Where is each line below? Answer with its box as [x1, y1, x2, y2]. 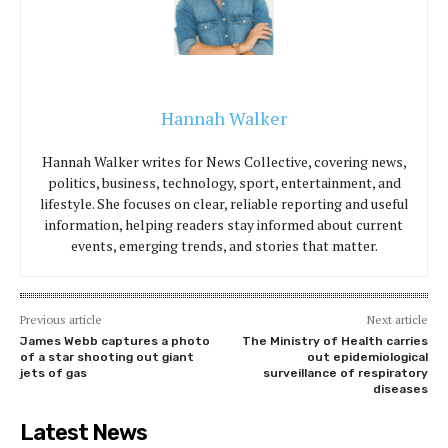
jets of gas [20, 366, 87, 381]
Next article [366, 312, 428, 328]
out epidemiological [306, 350, 428, 365]
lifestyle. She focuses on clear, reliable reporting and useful [39, 194, 409, 214]
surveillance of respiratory [262, 366, 428, 381]
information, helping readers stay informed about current [45, 215, 403, 235]
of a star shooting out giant [20, 350, 194, 365]
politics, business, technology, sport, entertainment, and [47, 173, 401, 193]
